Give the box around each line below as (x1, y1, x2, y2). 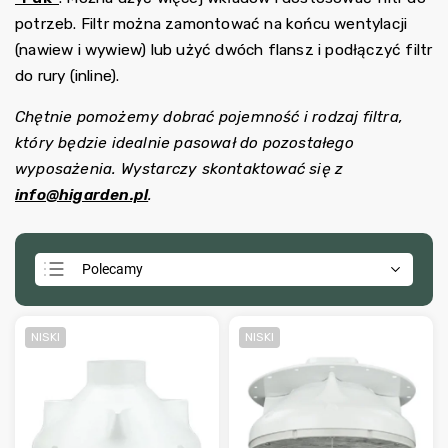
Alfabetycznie (82, 390, 166, 407)
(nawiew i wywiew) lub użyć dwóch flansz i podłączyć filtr (15, 41, 433, 59)
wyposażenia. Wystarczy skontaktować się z (15, 160, 344, 179)
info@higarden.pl (15, 186, 149, 205)
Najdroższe (82, 326, 152, 343)
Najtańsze (82, 294, 145, 311)
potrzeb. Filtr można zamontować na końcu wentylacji (15, 15, 408, 33)
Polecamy (82, 261, 143, 278)
